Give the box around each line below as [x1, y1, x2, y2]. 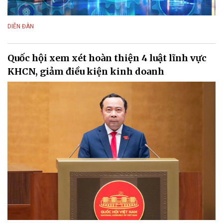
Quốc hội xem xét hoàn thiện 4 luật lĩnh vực [7, 52, 207, 64]
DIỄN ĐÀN [7, 22, 34, 30]
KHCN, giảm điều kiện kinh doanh [7, 65, 164, 77]
